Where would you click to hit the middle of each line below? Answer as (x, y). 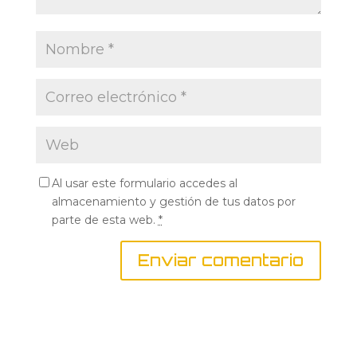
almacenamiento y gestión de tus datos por (173, 201)
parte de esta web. (105, 220)
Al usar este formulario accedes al (144, 183)
